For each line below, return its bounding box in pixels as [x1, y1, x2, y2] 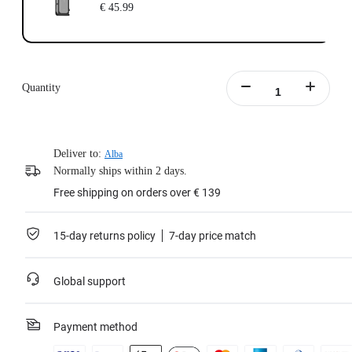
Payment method [53, 321, 137, 334]
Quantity [22, 82, 60, 94]
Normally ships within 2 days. [53, 165, 187, 178]
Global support [53, 275, 126, 288]
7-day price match [169, 229, 256, 243]
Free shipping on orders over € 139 [53, 186, 221, 200]
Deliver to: [53, 148, 101, 160]
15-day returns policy [53, 229, 156, 243]
